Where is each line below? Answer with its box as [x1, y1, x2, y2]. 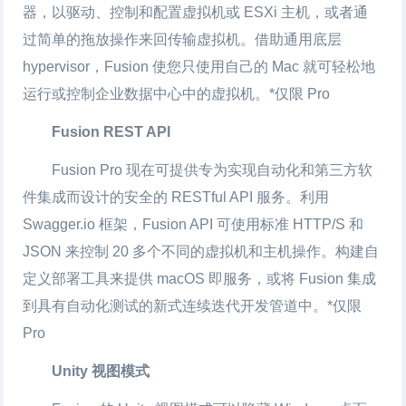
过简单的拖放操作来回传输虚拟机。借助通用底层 [23, 31, 343, 47]
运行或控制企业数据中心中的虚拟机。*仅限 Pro [23, 85, 331, 101]
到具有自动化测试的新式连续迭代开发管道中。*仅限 [23, 297, 362, 314]
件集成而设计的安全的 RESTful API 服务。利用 [23, 188, 330, 205]
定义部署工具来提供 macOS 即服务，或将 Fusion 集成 [23, 270, 377, 286]
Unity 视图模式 [52, 362, 150, 379]
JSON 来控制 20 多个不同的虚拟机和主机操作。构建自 [23, 243, 380, 259]
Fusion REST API [52, 123, 171, 140]
